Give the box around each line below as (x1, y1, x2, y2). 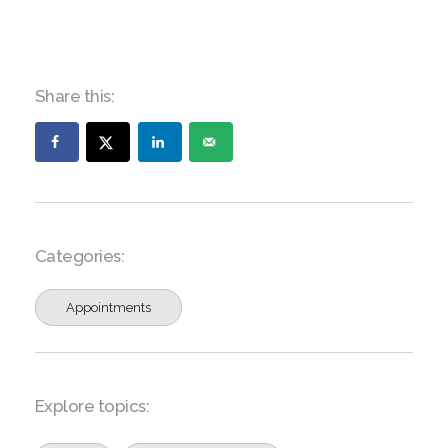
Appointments (65, 300, 151, 316)
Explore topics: (34, 396, 150, 417)
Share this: (34, 86, 115, 107)
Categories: (34, 246, 125, 267)
